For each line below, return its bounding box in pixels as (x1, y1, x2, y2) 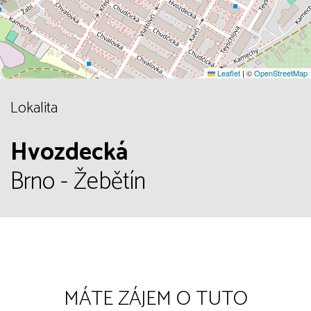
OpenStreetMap (254, 67, 308, 79)
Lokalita (10, 96, 58, 121)
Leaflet (215, 67, 240, 79)
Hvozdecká (10, 133, 128, 174)
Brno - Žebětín (10, 162, 146, 203)
